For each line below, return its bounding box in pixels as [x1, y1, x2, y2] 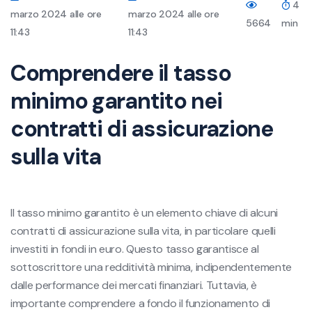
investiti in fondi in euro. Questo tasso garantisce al [10, 241, 259, 256]
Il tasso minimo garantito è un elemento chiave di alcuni [10, 205, 279, 220]
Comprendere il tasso [10, 58, 231, 88]
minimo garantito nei [10, 86, 222, 116]
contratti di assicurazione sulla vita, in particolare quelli [10, 223, 276, 238]
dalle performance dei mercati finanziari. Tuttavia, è [10, 277, 258, 292]
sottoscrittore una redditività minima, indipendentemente [10, 259, 292, 274]
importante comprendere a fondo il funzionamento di [10, 295, 270, 311]
